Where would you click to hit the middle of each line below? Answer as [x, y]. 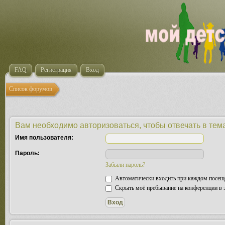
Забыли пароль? [125, 165]
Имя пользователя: [44, 138]
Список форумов [31, 89]
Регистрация [56, 70]
